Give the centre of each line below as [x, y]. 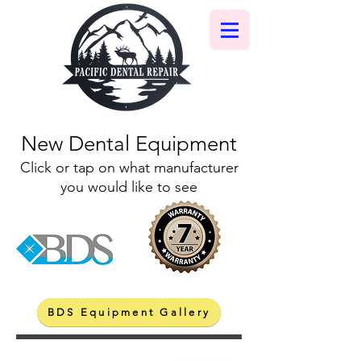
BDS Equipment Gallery [129, 312]
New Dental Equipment [129, 144]
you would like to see [129, 187]
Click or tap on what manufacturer [129, 168]
